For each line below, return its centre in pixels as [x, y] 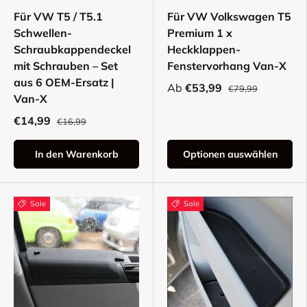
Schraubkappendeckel [72, 50]
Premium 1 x [200, 33]
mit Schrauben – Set [66, 66]
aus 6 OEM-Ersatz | [64, 83]
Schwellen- [43, 33]
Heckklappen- [204, 50]
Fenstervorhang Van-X [227, 66]
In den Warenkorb [76, 155]
